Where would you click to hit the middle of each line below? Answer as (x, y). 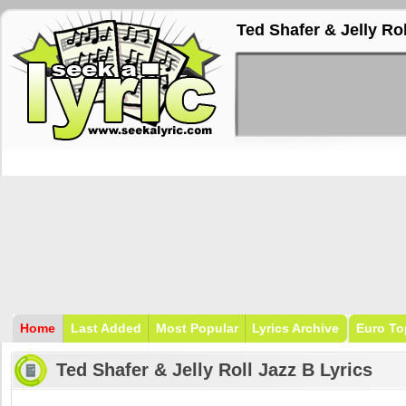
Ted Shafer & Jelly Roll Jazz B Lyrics (214, 370)
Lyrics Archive (295, 328)
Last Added (106, 328)
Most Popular (197, 328)
